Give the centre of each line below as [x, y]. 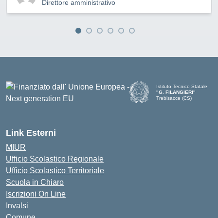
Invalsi [17, 206]
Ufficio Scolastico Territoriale [55, 171]
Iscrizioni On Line [36, 194]
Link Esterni [31, 133]
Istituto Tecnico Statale [182, 86]
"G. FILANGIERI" [176, 92]
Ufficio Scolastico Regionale [55, 159]
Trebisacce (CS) [174, 98]
